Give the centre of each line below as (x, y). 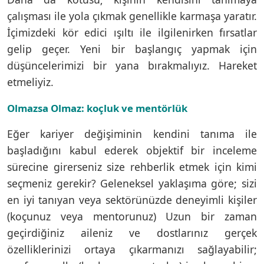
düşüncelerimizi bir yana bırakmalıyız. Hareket (132, 65)
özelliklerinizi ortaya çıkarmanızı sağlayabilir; (132, 249)
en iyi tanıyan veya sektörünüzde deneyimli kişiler (132, 199)
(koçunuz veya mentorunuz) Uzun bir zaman (132, 216)
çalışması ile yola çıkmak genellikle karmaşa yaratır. (132, 16)
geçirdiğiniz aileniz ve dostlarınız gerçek (132, 232)
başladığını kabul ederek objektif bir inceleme (132, 150)
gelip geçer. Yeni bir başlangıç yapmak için (132, 49)
